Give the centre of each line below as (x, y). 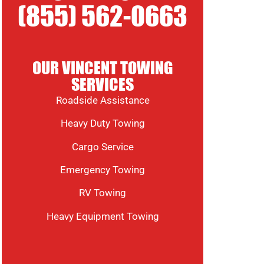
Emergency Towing (103, 169)
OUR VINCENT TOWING (103, 68)
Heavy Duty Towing (103, 123)
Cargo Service (103, 146)
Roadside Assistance (103, 100)
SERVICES (103, 85)
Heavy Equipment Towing (103, 216)
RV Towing (103, 193)
